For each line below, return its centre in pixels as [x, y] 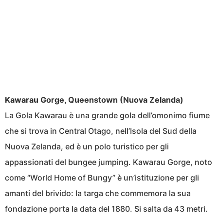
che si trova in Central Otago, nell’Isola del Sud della [101, 131]
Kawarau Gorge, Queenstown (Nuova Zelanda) [94, 100]
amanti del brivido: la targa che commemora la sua [98, 193]
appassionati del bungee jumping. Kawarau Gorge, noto [109, 162]
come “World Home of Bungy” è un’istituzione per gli [102, 178]
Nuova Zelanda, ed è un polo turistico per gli [87, 147]
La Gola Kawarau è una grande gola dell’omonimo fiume [107, 116]
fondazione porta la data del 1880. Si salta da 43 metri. [106, 209]
